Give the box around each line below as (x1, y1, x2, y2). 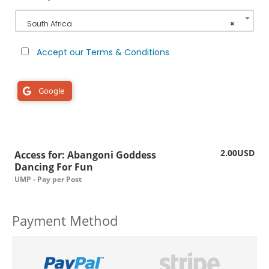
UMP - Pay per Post (14, 174, 82, 184)
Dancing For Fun (14, 160, 94, 174)
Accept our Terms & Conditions (37, 46, 169, 58)
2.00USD (220, 147, 255, 159)
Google (38, 85, 64, 96)
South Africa (27, 19, 72, 29)
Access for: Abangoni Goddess (14, 148, 157, 162)
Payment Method (12, 211, 118, 229)
